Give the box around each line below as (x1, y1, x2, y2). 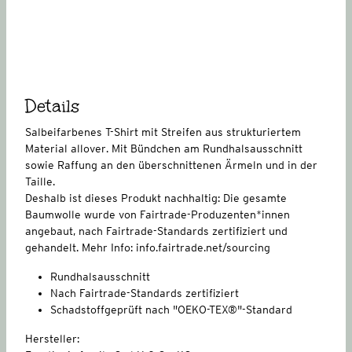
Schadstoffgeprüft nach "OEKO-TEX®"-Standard (50, 302, 292, 316)
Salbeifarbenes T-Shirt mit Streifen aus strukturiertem (25, 125, 301, 138)
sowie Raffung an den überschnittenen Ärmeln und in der (25, 158, 317, 171)
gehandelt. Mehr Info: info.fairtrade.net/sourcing (25, 240, 270, 254)
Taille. (25, 174, 55, 188)
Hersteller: (25, 332, 82, 345)
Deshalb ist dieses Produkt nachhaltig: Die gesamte (25, 191, 287, 204)
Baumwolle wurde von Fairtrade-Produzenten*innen (25, 207, 290, 221)
